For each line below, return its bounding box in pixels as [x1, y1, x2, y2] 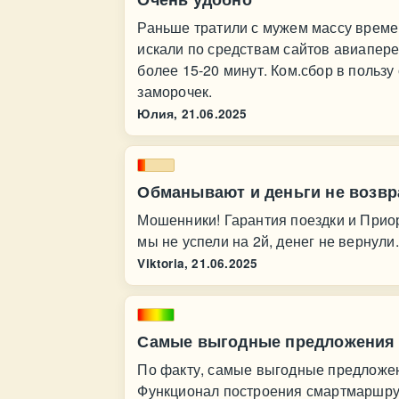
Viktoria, [137, 255, 189, 272]
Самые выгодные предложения [137, 330, 395, 353]
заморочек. [137, 81, 213, 102]
